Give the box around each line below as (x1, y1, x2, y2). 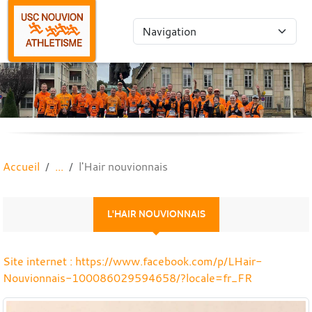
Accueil (3, 158, 40, 174)
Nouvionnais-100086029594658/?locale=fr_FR (3, 270, 252, 286)
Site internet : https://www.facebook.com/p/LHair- (3, 253, 262, 269)
